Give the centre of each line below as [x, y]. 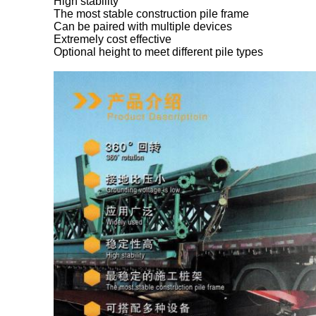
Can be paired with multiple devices [143, 26]
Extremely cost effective [113, 39]
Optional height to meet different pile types [158, 52]
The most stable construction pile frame [151, 14]
